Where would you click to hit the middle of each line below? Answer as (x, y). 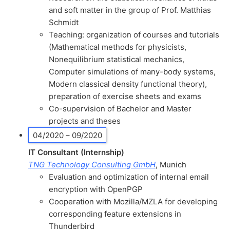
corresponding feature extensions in (115, 214)
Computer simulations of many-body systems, (132, 71)
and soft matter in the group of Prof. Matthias (130, 10)
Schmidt (64, 22)
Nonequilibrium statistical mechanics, (117, 59)
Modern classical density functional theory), (128, 84)
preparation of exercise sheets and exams (125, 96)
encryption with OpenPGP (96, 189)
